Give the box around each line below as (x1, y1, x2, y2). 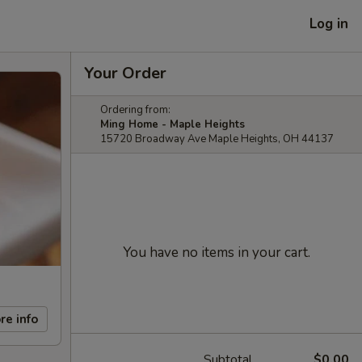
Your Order (84, 62, 166, 84)
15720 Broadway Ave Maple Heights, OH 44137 (100, 132, 334, 146)
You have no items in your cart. (123, 243, 310, 262)
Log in (309, 14, 348, 33)
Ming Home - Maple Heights (100, 117, 245, 132)
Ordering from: (100, 103, 170, 117)
